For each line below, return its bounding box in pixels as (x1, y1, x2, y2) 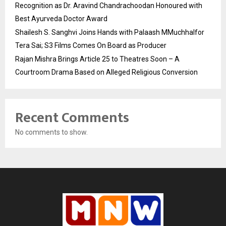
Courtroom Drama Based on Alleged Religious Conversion (15, 68, 198, 77)
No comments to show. (15, 128, 88, 137)
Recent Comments (15, 106, 129, 130)
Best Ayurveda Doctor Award (15, 15, 107, 23)
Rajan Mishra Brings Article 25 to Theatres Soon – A (15, 55, 180, 64)
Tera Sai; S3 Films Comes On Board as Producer (15, 41, 166, 50)
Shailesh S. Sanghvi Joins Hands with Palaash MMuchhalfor (15, 28, 204, 37)
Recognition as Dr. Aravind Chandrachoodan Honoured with (15, 2, 202, 10)
